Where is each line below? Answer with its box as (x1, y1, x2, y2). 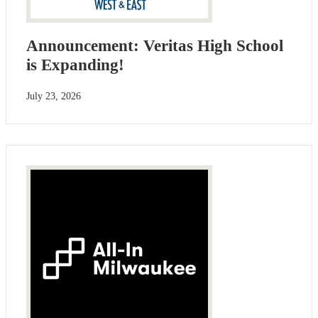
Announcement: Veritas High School (26, 37, 283, 55)
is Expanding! (26, 56, 124, 75)
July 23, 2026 (26, 90, 81, 102)
